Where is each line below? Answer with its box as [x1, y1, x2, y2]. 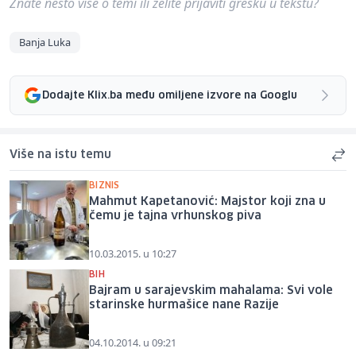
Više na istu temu [10, 149, 111, 161]
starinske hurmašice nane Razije [89, 300, 279, 311]
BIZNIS [89, 181, 120, 191]
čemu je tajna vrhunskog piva [89, 211, 261, 222]
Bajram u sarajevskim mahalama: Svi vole [89, 285, 333, 297]
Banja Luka [19, 35, 71, 50]
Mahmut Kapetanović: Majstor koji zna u [89, 196, 326, 208]
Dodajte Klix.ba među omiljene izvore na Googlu [42, 90, 297, 101]
